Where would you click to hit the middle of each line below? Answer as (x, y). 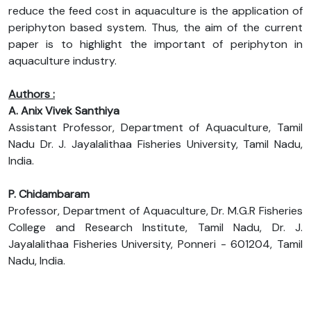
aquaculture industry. (62, 60)
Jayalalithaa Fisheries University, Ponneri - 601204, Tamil (155, 244)
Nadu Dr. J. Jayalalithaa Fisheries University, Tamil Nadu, (155, 144)
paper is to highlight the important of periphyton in (155, 44)
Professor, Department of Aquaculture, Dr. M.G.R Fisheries (155, 210)
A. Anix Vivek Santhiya (64, 110)
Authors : (32, 94)
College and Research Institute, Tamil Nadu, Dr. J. (155, 227)
